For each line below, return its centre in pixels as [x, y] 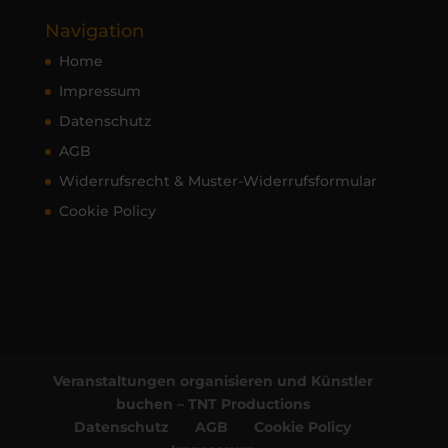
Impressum [99, 91]
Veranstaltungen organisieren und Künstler [212, 381]
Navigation [94, 31]
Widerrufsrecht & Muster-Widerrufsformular [217, 181]
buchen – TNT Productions [212, 404]
